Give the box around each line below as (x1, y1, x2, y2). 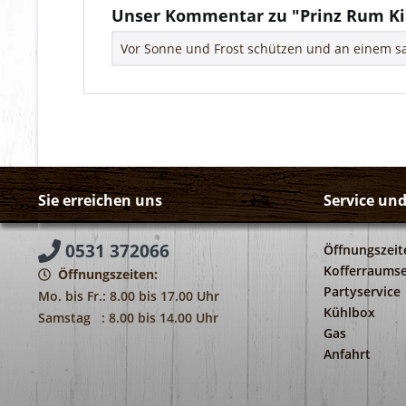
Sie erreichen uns (38, 190, 162, 211)
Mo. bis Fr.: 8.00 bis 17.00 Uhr (38, 287, 219, 305)
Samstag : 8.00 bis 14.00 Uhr (38, 309, 218, 327)
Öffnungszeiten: (51, 266, 158, 284)
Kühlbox (324, 304, 375, 322)
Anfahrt (324, 345, 371, 363)
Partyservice (324, 283, 401, 301)
